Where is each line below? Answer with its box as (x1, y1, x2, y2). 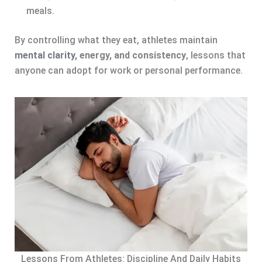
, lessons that (185, 49, 246, 61)
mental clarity (14, 49, 75, 61)
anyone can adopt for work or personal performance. (14, 64, 243, 76)
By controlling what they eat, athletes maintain (14, 34, 218, 46)
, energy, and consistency (74, 49, 186, 61)
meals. (26, 5, 54, 16)
